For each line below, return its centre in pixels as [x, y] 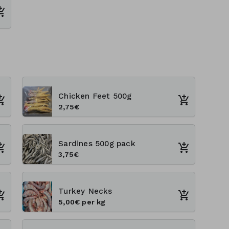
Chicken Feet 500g [95, 96]
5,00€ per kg [82, 202]
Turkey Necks [85, 191]
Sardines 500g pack [97, 143]
